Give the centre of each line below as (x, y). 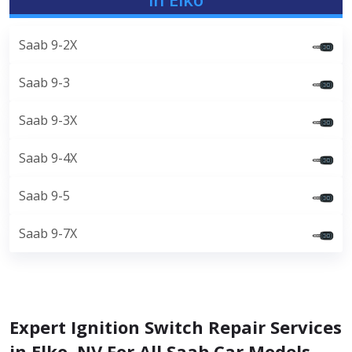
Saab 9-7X (48, 233)
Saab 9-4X (48, 158)
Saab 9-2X (48, 45)
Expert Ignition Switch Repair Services (176, 327)
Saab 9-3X (48, 120)
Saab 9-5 (44, 196)
